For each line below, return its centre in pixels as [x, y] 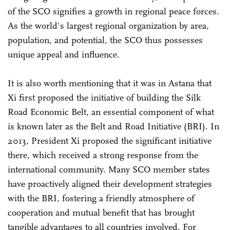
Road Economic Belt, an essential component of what [111, 112]
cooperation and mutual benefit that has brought [101, 212]
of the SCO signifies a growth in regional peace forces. [113, 11]
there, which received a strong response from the [103, 155]
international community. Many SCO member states [109, 169]
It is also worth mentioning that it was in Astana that [110, 83]
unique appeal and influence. [64, 54]
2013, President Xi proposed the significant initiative [110, 140]
